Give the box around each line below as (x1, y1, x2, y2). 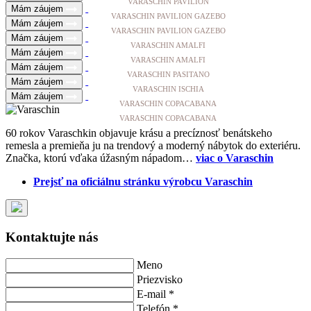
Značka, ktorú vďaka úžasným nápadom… (6, 152, 196, 165)
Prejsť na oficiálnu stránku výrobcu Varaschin (33, 176, 253, 188)
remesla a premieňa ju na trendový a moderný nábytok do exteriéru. (6, 140, 301, 152)
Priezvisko (137, 273, 183, 285)
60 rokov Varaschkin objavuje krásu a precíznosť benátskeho (6, 127, 272, 140)
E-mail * (137, 287, 174, 300)
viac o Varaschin (196, 152, 274, 165)
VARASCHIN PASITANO (126, 70, 210, 79)
